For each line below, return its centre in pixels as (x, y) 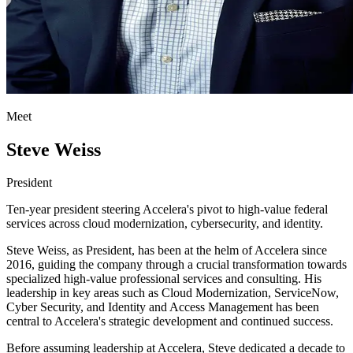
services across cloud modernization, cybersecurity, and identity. (165, 224)
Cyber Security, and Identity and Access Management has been (163, 307)
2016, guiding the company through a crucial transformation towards (176, 265)
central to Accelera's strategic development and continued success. (170, 321)
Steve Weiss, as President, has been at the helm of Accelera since (167, 251)
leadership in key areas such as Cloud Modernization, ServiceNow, (173, 293)
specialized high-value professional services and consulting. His (164, 279)
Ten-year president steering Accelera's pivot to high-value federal (167, 210)
